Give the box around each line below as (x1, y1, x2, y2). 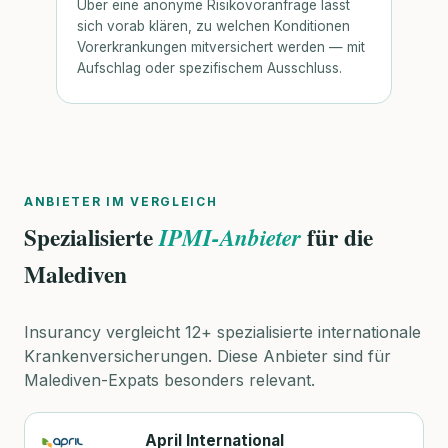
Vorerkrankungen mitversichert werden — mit (77, 38, 365, 55)
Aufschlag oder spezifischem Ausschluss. (77, 59, 342, 76)
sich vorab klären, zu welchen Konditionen (77, 17, 350, 34)
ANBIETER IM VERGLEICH (24, 193, 218, 209)
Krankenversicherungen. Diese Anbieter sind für (24, 346, 391, 367)
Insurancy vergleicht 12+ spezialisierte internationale (24, 322, 421, 343)
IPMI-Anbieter (159, 220, 301, 254)
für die (301, 219, 373, 254)
